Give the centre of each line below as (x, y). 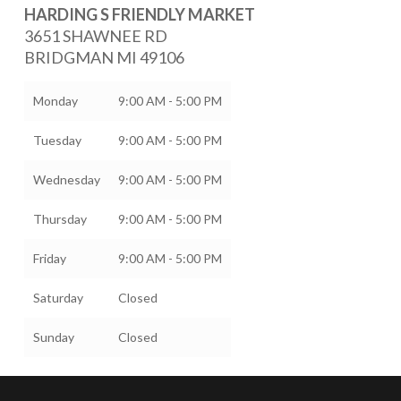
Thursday (60, 219)
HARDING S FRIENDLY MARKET (139, 14)
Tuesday (57, 140)
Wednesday (66, 179)
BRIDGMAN (70, 57)
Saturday (58, 298)
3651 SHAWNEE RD (95, 36)
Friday (49, 258)
